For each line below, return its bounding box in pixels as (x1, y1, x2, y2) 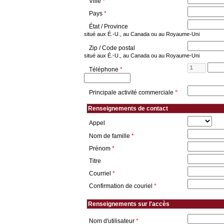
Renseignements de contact (88, 105, 168, 112)
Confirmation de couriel (89, 182, 154, 189)
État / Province (89, 23, 128, 30)
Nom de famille (89, 132, 131, 139)
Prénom (89, 145, 112, 152)
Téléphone (89, 66, 120, 73)
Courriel (89, 170, 112, 177)
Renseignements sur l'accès (88, 200, 169, 207)
